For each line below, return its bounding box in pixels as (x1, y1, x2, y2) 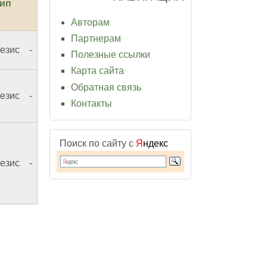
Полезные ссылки (71, 49, 150, 60)
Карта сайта (71, 66, 124, 76)
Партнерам (71, 33, 121, 44)
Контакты (71, 98, 112, 108)
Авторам (71, 17, 110, 27)
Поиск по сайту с (60, 138, 136, 148)
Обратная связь (71, 82, 141, 92)
